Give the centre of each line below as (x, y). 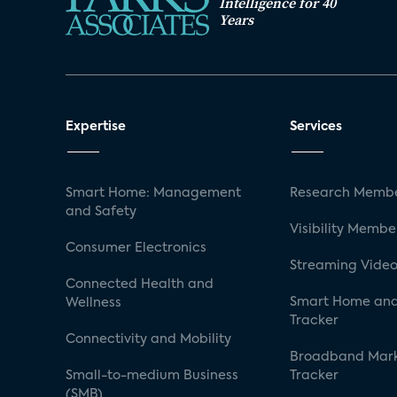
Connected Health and (140, 284)
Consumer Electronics (136, 248)
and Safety (101, 211)
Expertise (96, 127)
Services (316, 127)
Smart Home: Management (153, 193)
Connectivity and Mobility (148, 339)
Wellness (93, 303)
